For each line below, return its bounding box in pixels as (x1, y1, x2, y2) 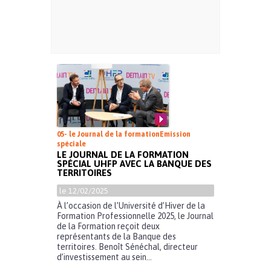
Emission (160, 130, 191, 139)
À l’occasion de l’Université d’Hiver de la (57, 201, 205, 211)
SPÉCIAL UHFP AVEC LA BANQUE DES (57, 158, 212, 169)
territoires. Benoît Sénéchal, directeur (57, 242, 198, 252)
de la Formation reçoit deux (57, 221, 160, 232)
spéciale (57, 140, 86, 149)
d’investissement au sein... (57, 252, 152, 263)
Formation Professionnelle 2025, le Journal (57, 211, 214, 221)
